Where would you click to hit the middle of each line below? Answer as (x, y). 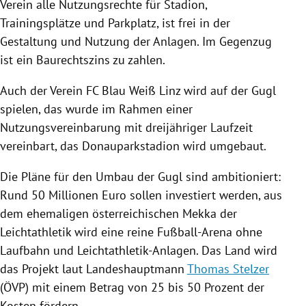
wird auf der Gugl (228, 90)
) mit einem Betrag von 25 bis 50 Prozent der (145, 287)
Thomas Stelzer (228, 268)
